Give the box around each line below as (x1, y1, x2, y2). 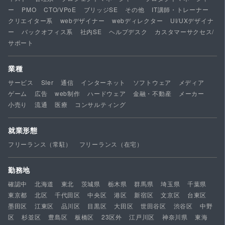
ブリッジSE (83, 5, 118, 14)
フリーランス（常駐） (8, 140, 72, 149)
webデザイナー (60, 16, 105, 25)
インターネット (81, 78, 126, 87)
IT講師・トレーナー (152, 5, 209, 14)
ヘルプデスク (109, 27, 148, 36)
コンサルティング (75, 100, 126, 109)
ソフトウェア (133, 78, 171, 87)
